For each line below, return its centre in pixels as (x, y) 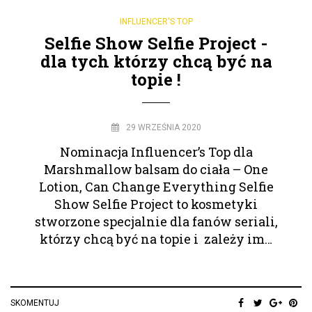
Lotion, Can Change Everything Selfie (156, 186)
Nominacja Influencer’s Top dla (156, 151)
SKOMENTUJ (35, 303)
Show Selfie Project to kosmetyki (156, 204)
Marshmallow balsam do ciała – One (156, 169)
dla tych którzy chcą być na (156, 61)
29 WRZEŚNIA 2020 (163, 127)
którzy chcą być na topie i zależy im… (156, 239)
